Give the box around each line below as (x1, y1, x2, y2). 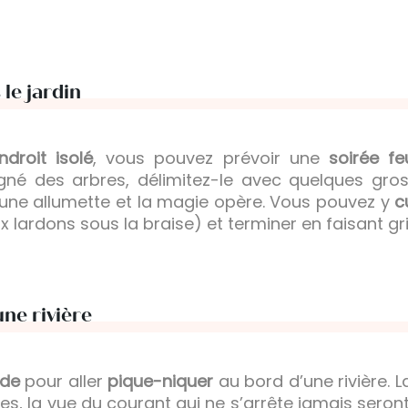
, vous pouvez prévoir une (93, 147, 329, 170)
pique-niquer (107, 370, 214, 393)
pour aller (19, 370, 108, 393)
